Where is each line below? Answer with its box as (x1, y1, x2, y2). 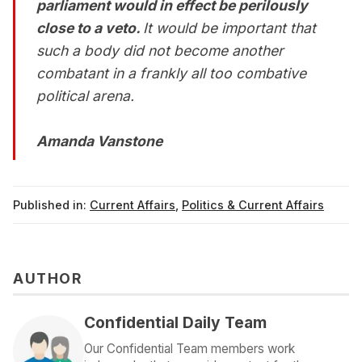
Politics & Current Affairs (182, 198, 324, 213)
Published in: (13, 198, 86, 213)
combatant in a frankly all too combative (36, 65, 307, 82)
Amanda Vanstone (36, 133, 163, 150)
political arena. (36, 87, 135, 105)
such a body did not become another (36, 42, 284, 60)
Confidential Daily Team (84, 313, 267, 333)
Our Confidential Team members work (84, 340, 295, 356)
